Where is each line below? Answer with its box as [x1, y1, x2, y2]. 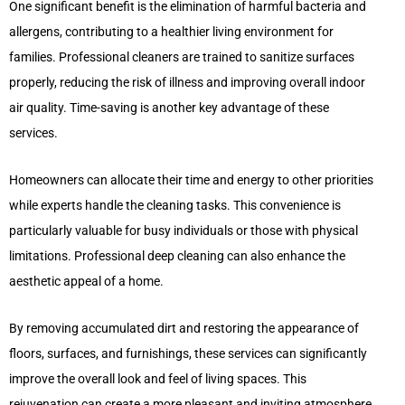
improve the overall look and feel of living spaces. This [9, 371, 306, 386]
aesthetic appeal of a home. [9, 273, 164, 288]
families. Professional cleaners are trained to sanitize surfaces [9, 49, 354, 64]
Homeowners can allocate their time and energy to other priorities [9, 172, 373, 187]
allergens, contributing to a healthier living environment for [9, 24, 334, 39]
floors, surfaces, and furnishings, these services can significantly [9, 345, 367, 361]
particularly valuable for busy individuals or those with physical [9, 222, 358, 238]
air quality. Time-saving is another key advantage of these [9, 99, 329, 115]
